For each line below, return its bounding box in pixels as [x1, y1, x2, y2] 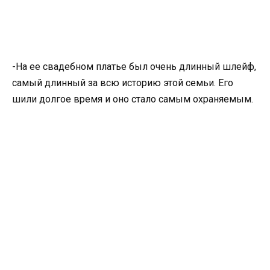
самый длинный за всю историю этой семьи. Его [12, 77, 233, 89]
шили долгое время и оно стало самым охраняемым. [12, 93, 253, 105]
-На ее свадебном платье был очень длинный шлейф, [12, 61, 256, 73]
